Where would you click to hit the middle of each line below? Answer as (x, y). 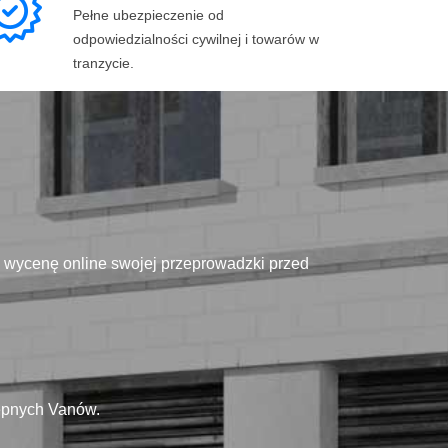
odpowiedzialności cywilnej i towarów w (196, 38)
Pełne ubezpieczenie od (148, 14)
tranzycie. (103, 62)
